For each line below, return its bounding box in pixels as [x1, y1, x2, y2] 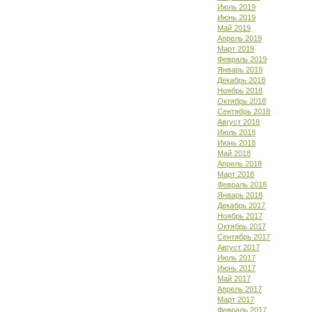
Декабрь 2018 [217, 76, 265, 84]
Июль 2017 [217, 253, 256, 262]
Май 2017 [217, 274, 251, 283]
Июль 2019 [217, 3, 256, 11]
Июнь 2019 [217, 13, 256, 22]
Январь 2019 [217, 65, 263, 74]
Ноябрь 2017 [217, 212, 263, 220]
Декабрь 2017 [217, 201, 265, 210]
